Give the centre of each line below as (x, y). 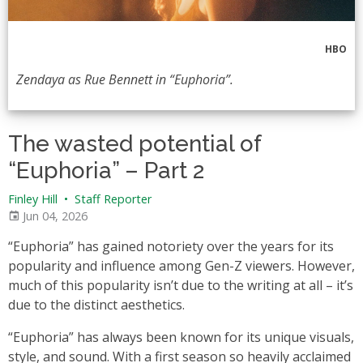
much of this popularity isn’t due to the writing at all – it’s (181, 286)
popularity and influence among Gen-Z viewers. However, (181, 266)
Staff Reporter (111, 199)
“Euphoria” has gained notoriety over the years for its (171, 247)
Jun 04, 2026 (53, 216)
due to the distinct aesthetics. (98, 305)
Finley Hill (33, 199)
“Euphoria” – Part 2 (106, 171)
